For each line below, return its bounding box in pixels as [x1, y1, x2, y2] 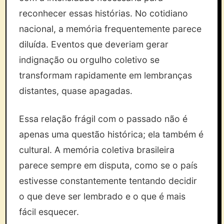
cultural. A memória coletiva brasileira [19, 144, 175, 155]
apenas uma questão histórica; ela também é [19, 129, 204, 139]
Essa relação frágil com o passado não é [19, 113, 188, 124]
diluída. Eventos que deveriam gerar [19, 39, 169, 49]
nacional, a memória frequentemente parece [19, 23, 202, 34]
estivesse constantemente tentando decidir [19, 175, 197, 186]
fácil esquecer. [19, 206, 79, 217]
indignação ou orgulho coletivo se [19, 54, 160, 65]
